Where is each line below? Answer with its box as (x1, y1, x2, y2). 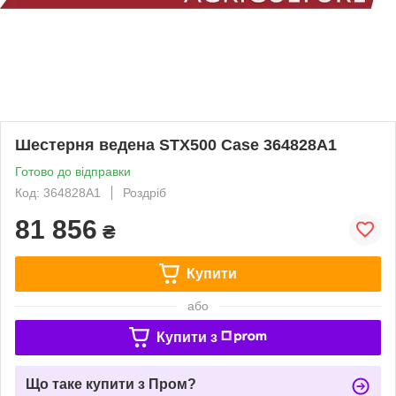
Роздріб (123, 185, 166, 200)
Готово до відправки (15, 164, 131, 179)
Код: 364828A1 (15, 185, 101, 200)
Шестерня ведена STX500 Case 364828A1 (15, 135, 337, 154)
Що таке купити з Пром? (26, 376, 196, 392)
